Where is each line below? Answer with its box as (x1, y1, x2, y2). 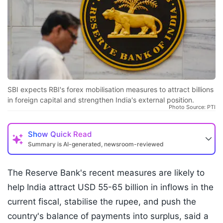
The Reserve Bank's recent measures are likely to (7, 168, 205, 178)
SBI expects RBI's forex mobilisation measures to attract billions (7, 85, 214, 94)
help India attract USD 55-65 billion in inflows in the (7, 182, 214, 193)
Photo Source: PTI (169, 104, 216, 111)
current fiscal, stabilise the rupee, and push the (7, 197, 196, 207)
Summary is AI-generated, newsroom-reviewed (28, 140, 164, 148)
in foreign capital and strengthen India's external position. (7, 96, 194, 105)
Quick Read (50, 129, 92, 139)
